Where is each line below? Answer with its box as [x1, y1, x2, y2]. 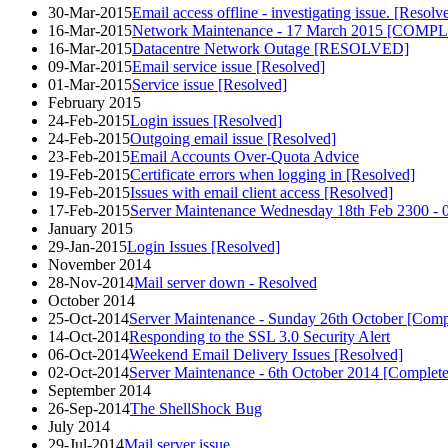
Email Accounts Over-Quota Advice [130, 147, 359, 165]
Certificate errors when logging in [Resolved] [130, 165, 415, 183]
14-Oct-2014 [48, 327, 129, 345]
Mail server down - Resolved [134, 273, 317, 291]
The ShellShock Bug [130, 399, 262, 417]
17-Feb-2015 [48, 201, 130, 219]
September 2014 [48, 381, 151, 399]
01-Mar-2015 [48, 75, 132, 93]
